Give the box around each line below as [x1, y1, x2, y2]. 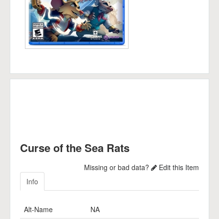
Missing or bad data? [84, 162, 151, 172]
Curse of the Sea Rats [20, 140, 130, 155]
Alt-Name [24, 204, 53, 214]
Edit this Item [157, 162, 199, 172]
